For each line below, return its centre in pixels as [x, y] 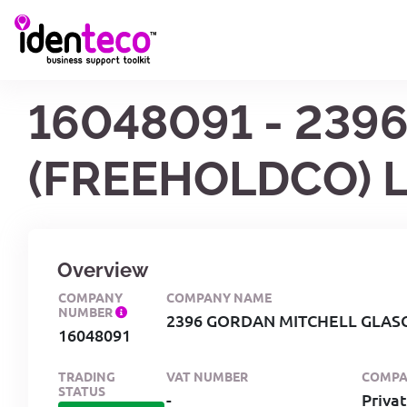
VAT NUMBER [207, 376]
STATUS [82, 390]
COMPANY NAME [219, 297]
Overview [103, 269]
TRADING [87, 376]
